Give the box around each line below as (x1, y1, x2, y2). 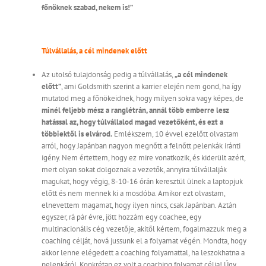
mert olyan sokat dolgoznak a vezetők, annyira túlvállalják (42, 164, 227, 175)
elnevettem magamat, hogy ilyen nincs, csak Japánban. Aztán (42, 200, 236, 211)
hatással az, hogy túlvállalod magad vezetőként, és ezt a (42, 117, 223, 128)
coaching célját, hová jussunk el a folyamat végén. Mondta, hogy (42, 236, 246, 246)
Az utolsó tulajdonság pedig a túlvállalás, (42, 69, 173, 80)
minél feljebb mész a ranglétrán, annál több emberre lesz (42, 105, 229, 116)
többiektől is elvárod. (42, 129, 112, 140)
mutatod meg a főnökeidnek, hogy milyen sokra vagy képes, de (42, 93, 243, 104)
